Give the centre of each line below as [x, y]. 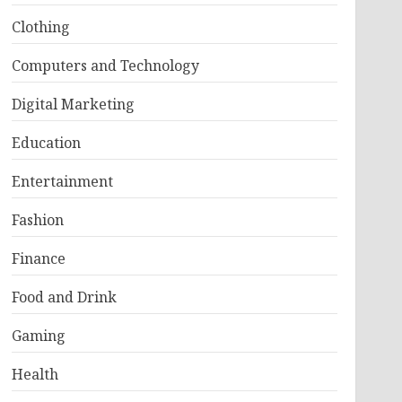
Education [46, 143]
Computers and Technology [105, 66]
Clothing [40, 27]
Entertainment [62, 181]
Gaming [38, 336]
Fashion [37, 220]
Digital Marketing [73, 104]
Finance [38, 258]
